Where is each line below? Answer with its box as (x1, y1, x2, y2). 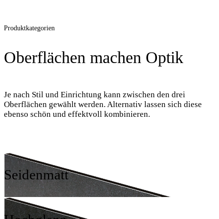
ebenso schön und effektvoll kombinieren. (4, 109, 150, 119)
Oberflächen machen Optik (4, 48, 183, 67)
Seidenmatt (4, 167, 68, 183)
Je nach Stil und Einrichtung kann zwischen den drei (4, 89, 185, 99)
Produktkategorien (4, 24, 55, 32)
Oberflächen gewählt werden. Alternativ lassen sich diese (4, 99, 202, 109)
